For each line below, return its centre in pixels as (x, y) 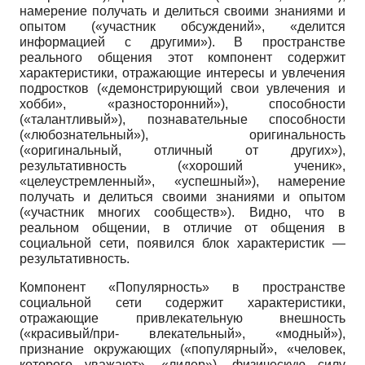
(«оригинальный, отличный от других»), (182, 151)
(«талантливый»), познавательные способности (182, 120)
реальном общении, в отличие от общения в (182, 228)
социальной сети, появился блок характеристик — (182, 244)
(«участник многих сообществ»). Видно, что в (182, 213)
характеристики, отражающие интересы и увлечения (182, 73)
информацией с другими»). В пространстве (182, 42)
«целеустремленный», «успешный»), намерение (182, 182)
